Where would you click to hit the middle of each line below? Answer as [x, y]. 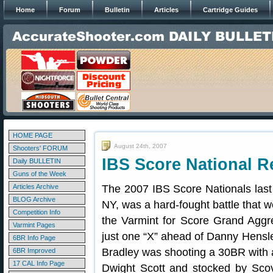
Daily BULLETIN [37, 161]
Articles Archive [36, 186]
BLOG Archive [34, 199]
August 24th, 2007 [140, 146]
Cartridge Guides [230, 10]
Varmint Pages [34, 225]
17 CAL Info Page [39, 263]
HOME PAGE [33, 135]
